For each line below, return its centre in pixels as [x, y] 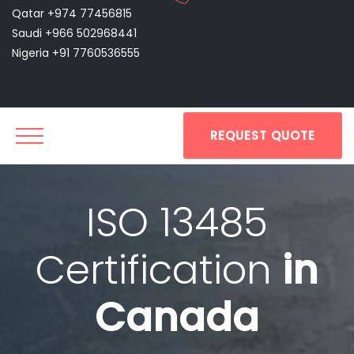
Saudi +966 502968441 [74, 33]
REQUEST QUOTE [263, 136]
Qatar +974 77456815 [72, 13]
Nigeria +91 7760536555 [76, 53]
